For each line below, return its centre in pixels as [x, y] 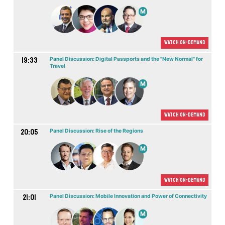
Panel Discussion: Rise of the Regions [96, 131]
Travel [57, 66]
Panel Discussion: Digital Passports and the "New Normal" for [126, 59]
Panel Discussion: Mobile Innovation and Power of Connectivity [128, 196]
